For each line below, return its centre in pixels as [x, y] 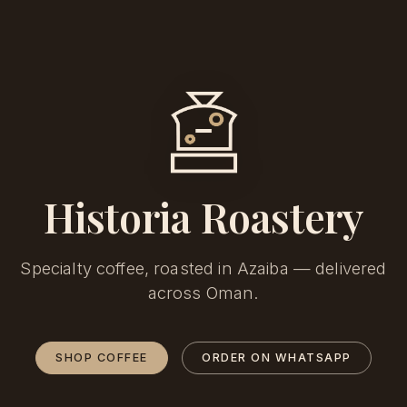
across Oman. [203, 293]
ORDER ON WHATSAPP [277, 358]
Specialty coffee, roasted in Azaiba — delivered [203, 268]
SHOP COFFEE [102, 358]
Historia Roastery [203, 217]
